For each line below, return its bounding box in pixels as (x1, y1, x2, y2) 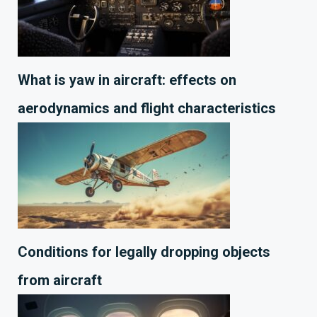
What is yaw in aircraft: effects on (18, 71, 236, 89)
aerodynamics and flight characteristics (18, 100, 276, 117)
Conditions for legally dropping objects (18, 243, 270, 261)
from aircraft (18, 272, 102, 289)
